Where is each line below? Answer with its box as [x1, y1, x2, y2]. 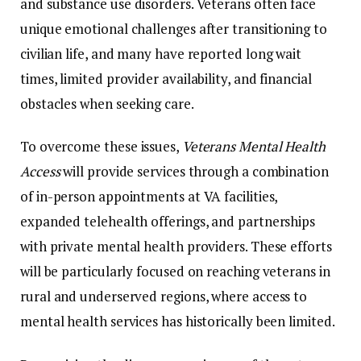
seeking [115, 94, 165, 114]
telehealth [84, 212, 151, 231]
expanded [20, 212, 85, 231]
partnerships [238, 212, 316, 231]
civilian [20, 44, 66, 64]
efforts [290, 237, 332, 256]
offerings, [151, 212, 212, 231]
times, [20, 69, 60, 89]
